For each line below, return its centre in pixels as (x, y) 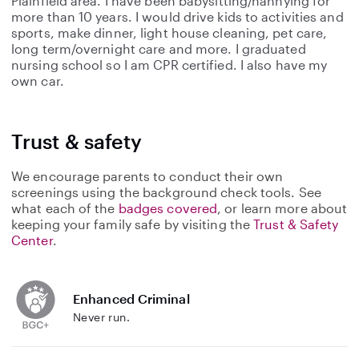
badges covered (168, 208)
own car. (38, 81)
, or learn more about (282, 208)
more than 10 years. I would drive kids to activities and (177, 16)
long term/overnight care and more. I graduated (159, 48)
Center (32, 240)
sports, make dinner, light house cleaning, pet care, (169, 32)
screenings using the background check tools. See (166, 192)
